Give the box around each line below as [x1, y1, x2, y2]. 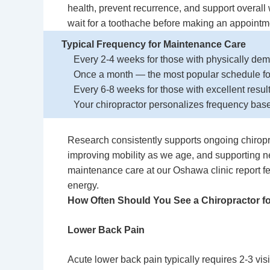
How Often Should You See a [67, 195, 201, 206]
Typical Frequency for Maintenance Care [61, 39, 246, 49]
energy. [67, 180, 99, 190]
